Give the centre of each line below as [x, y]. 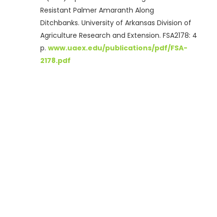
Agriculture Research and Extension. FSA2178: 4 [119, 36]
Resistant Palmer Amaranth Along [97, 10]
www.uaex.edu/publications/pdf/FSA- [118, 48]
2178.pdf [55, 61]
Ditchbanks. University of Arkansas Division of [116, 23]
